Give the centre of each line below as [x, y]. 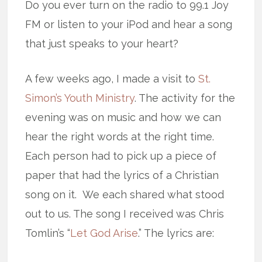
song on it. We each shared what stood [125, 194]
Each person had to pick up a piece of [121, 156]
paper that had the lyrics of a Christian [122, 175]
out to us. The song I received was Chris [125, 213]
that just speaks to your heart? [102, 43]
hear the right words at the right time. [120, 136]
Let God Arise [104, 233]
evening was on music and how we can [123, 117]
